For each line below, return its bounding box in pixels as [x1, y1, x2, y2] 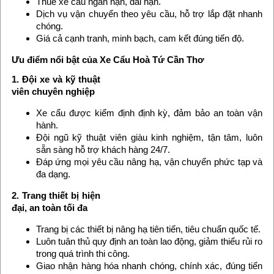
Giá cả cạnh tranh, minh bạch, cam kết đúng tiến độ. [35, 33, 244, 43]
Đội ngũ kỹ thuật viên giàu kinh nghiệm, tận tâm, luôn [35, 132, 263, 143]
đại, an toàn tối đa [11, 202, 87, 213]
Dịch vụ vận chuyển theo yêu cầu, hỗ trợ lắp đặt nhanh [35, 9, 263, 19]
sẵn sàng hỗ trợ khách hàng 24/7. [35, 144, 170, 155]
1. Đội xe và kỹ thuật [11, 74, 100, 84]
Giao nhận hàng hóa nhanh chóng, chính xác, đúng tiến [35, 261, 263, 271]
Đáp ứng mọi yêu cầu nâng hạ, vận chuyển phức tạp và [35, 157, 263, 167]
